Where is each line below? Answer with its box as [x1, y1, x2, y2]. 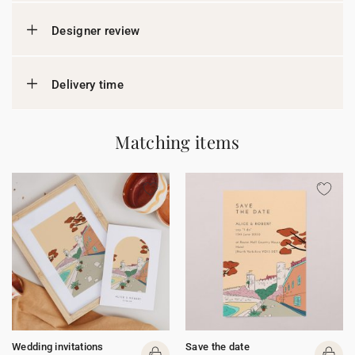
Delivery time [52, 78, 124, 92]
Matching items [115, 130, 240, 154]
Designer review [52, 24, 140, 38]
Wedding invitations [12, 341, 104, 353]
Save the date [185, 341, 250, 353]
